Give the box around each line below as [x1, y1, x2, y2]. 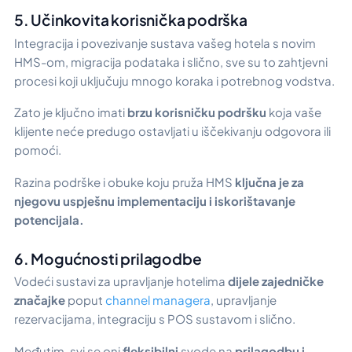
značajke [14, 292, 68, 308]
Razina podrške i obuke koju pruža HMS [14, 174, 235, 189]
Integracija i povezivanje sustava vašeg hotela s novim [14, 35, 316, 50]
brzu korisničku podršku [125, 104, 266, 120]
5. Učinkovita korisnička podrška [14, 10, 247, 30]
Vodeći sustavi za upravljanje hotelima [14, 273, 225, 289]
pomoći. [14, 142, 64, 158]
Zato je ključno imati [14, 104, 125, 120]
